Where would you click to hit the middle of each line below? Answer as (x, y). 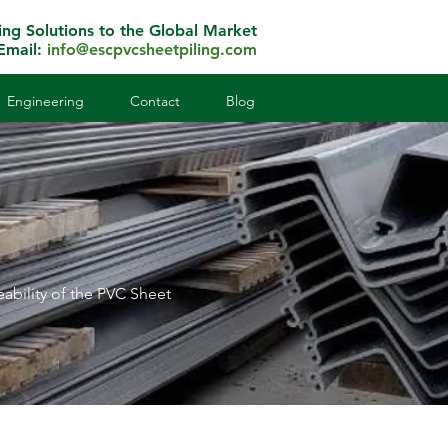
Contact (155, 101)
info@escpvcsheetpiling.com (152, 49)
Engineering (45, 101)
